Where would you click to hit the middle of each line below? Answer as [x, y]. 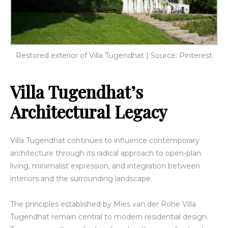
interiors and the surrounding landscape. [82, 178]
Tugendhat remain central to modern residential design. [109, 217]
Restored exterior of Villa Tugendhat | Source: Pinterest [114, 55]
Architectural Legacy [89, 111]
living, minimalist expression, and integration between [105, 166]
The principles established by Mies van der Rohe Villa [103, 204]
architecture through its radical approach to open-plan [106, 153]
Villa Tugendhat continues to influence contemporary [105, 140]
